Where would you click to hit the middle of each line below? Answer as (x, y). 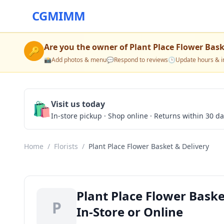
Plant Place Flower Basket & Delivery (149, 146)
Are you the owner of (87, 47)
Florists (66, 146)
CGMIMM (59, 16)
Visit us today (78, 104)
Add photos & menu (79, 60)
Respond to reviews (141, 60)
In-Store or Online (130, 212)
